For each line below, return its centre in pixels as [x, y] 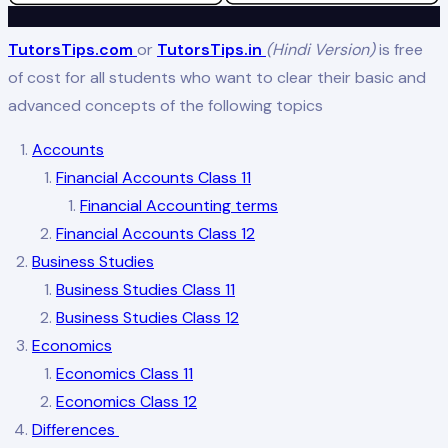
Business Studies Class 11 [145, 289]
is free [401, 49]
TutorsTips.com [70, 49]
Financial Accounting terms [179, 205]
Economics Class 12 [126, 401]
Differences [75, 429]
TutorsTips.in [211, 49]
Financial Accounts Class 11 [153, 177]
